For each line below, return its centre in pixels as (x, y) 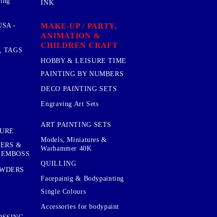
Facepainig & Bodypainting (83, 179)
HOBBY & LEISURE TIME (84, 61)
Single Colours (63, 192)
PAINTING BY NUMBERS (82, 74)
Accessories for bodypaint (80, 207)
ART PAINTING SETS (76, 125)
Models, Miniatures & (74, 140)
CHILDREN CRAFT (79, 45)
